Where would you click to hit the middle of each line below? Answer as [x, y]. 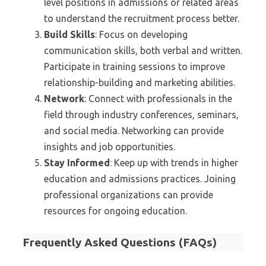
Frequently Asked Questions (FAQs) [120, 242]
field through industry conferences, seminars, [141, 115]
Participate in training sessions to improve [134, 66]
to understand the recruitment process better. [142, 18]
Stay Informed [77, 163]
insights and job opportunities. [110, 147]
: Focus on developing [141, 34]
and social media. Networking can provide [134, 131]
